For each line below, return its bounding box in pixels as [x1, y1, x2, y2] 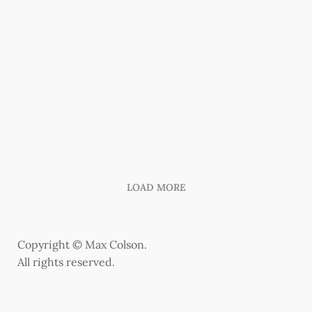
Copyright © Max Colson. [17, 237, 147, 251]
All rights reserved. [17, 255, 115, 269]
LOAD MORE [126, 181, 186, 194]
